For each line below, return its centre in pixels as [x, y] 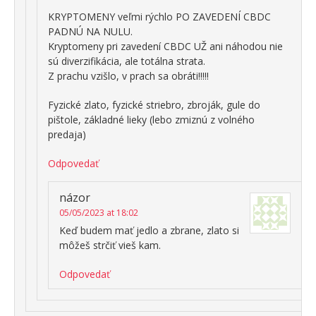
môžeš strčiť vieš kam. [110, 245]
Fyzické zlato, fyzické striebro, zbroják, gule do [154, 104]
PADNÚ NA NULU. [90, 31]
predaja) [67, 134]
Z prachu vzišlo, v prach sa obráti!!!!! [128, 75]
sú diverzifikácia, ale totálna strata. [127, 61]
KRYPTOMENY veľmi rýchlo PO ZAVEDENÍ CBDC [159, 16]
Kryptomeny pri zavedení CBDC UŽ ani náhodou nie [165, 46]
